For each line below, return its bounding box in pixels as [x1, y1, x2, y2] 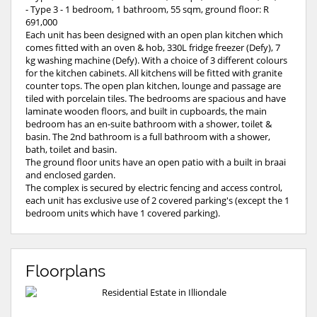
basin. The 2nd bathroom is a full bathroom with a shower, [25, 129, 270, 143]
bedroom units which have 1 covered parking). [25, 206, 220, 219]
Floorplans [25, 261, 105, 280]
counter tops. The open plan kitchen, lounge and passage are [25, 79, 281, 92]
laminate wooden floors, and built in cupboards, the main [25, 104, 267, 117]
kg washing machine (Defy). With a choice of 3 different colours [25, 53, 287, 67]
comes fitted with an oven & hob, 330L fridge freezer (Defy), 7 [25, 40, 280, 54]
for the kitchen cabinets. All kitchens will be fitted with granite [25, 66, 282, 79]
